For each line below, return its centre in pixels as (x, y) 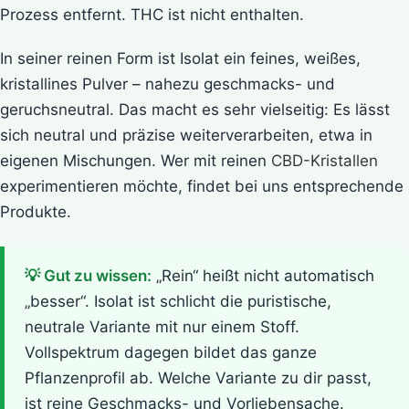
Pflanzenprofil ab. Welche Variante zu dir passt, (198, 378)
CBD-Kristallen (325, 160)
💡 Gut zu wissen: (88, 275)
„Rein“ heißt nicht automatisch (263, 275)
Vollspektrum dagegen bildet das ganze (171, 352)
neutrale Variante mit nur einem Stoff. (162, 326)
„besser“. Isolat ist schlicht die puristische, (178, 301)
